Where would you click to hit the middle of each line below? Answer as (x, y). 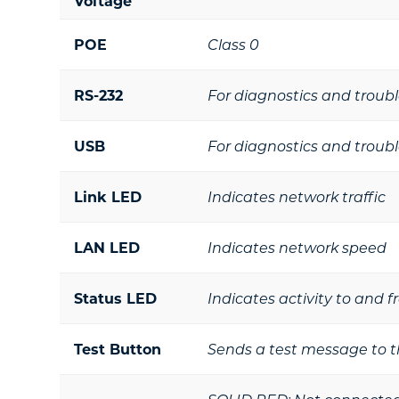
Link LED (108, 196)
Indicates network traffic (297, 196)
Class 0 (234, 44)
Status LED (116, 298)
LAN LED (107, 247)
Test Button (118, 349)
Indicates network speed (297, 247)
